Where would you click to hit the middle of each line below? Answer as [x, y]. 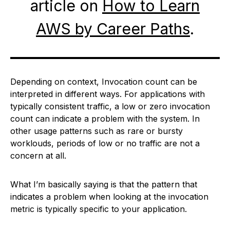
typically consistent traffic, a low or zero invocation [110, 106]
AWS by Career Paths [113, 29]
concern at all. [38, 156]
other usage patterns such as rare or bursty [97, 131]
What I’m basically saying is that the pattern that [104, 184]
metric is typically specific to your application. [99, 209]
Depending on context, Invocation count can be [104, 82]
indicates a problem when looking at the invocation [109, 197]
